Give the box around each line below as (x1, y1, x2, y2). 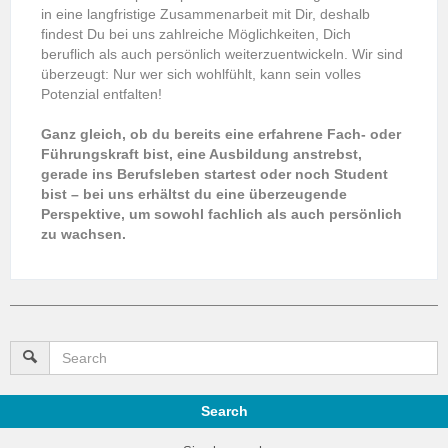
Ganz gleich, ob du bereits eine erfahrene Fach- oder (41, 125, 401, 142)
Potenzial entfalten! (41, 85, 162, 102)
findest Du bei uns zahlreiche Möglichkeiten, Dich (41, 25, 351, 42)
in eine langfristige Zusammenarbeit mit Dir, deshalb (41, 5, 370, 22)
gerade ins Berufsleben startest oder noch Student (41, 165, 388, 182)
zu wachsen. (41, 225, 126, 242)
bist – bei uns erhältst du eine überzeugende (41, 185, 347, 202)
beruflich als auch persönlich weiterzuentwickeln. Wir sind (41, 45, 403, 62)
